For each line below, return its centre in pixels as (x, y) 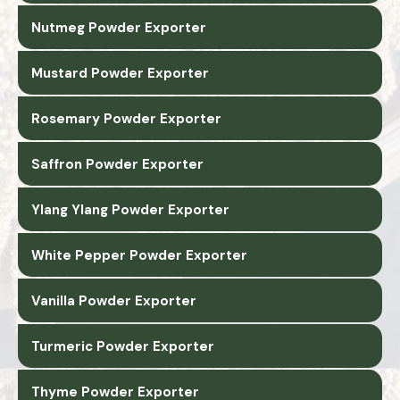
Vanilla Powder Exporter (114, 300)
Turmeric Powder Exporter (123, 346)
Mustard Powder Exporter (120, 73)
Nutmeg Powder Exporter (119, 27)
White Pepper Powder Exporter (139, 255)
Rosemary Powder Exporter (126, 118)
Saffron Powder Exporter (117, 164)
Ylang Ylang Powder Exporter (130, 209)
